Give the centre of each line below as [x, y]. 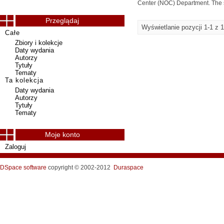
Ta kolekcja [24, 80]
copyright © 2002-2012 [80, 167]
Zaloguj [15, 147]
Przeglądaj [62, 20]
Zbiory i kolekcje [39, 43]
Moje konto [62, 134]
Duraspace [128, 167]
